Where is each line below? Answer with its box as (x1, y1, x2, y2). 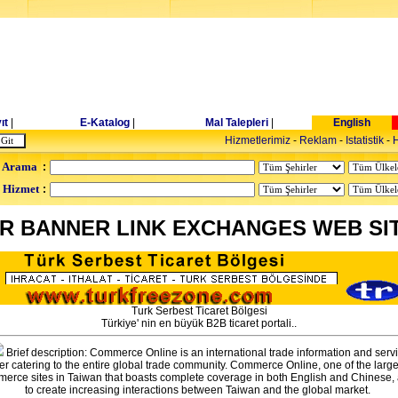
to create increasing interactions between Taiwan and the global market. (25, 384, 373, 396)
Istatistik (345, 134, 384, 147)
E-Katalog (80, 116, 130, 129)
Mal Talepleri (204, 116, 268, 129)
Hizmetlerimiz (224, 134, 291, 147)
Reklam (298, 134, 337, 147)
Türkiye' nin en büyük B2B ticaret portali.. (101, 317, 297, 330)
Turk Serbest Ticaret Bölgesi (131, 305, 267, 317)
